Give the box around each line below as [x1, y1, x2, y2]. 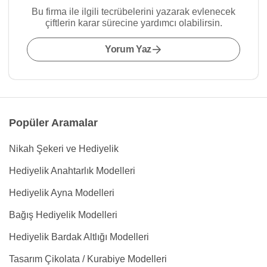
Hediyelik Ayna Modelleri [9, 188, 114, 198]
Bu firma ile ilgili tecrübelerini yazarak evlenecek [32, 7, 235, 17]
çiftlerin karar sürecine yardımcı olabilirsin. [45, 18, 222, 28]
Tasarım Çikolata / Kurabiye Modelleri [9, 254, 167, 264]
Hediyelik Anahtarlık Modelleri [9, 166, 135, 176]
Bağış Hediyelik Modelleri [9, 210, 117, 220]
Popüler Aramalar [9, 117, 98, 129]
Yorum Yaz [104, 44, 152, 54]
